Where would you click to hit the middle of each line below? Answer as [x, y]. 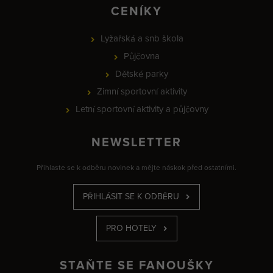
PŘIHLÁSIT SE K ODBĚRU [131, 196]
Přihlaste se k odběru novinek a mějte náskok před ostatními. [136, 167]
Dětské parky [142, 73]
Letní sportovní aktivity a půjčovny [142, 109]
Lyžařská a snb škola [142, 38]
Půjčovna [142, 56]
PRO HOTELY [131, 228]
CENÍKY [136, 11]
